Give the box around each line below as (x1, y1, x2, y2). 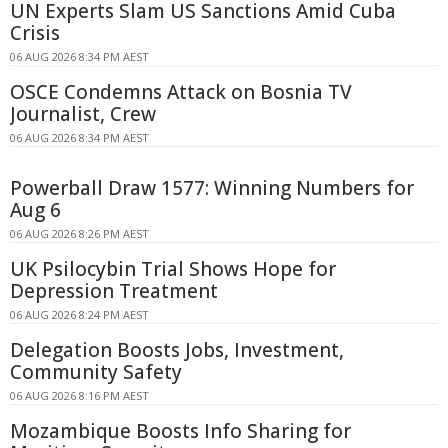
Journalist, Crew (10, 101, 156, 128)
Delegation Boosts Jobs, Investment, (10, 337, 344, 364)
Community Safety (10, 359, 182, 386)
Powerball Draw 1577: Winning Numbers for (10, 175, 414, 202)
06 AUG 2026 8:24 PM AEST (10, 307, 149, 323)
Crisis (10, 20, 60, 47)
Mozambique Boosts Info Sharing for (10, 418, 351, 445)
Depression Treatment (10, 278, 218, 305)
